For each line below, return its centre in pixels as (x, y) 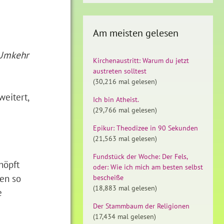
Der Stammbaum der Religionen (141, 206)
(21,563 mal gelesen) (125, 138)
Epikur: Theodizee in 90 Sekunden (145, 128)
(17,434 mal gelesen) (124, 216)
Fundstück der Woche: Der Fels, (140, 156)
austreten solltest (120, 71)
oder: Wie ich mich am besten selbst (148, 167)
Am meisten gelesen (136, 33)
